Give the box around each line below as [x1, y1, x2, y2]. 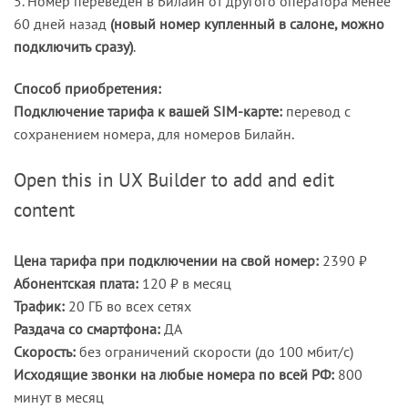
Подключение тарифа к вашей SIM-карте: [14, 101, 282, 120]
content [14, 197, 75, 222]
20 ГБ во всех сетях [65, 296, 191, 315]
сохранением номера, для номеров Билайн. [14, 124, 294, 143]
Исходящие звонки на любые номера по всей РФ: [14, 364, 334, 383]
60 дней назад [14, 15, 110, 34]
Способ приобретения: [14, 78, 161, 97]
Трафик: [14, 296, 65, 315]
